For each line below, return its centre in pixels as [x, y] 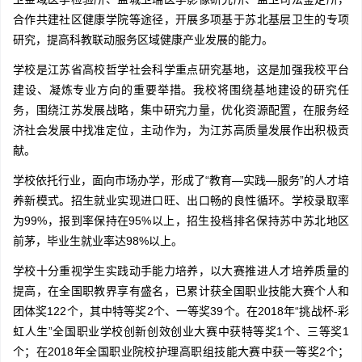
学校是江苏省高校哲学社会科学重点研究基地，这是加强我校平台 [181, 70]
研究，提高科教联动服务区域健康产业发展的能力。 [143, 40]
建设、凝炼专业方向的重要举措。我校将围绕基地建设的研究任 [181, 90]
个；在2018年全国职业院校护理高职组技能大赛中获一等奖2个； [181, 352]
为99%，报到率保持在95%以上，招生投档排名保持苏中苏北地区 [181, 221]
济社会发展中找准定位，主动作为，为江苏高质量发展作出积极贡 [181, 130]
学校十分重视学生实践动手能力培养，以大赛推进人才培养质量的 [181, 271]
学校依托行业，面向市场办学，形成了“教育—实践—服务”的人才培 [181, 181]
